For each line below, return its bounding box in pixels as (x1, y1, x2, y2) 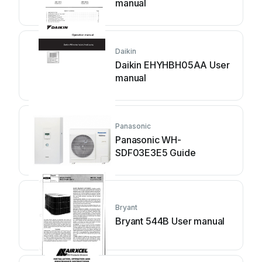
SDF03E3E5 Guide (115, 147, 196, 158)
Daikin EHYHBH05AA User (115, 59, 230, 71)
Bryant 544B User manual (115, 215, 225, 227)
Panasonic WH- (115, 134, 181, 146)
